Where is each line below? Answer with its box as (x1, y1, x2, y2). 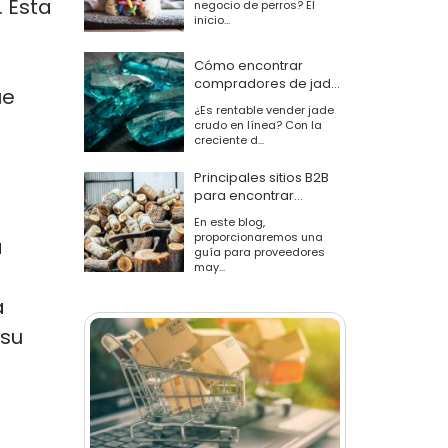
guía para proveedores (193, 244, 325, 260)
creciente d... (193, 131, 264, 148)
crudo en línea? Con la (193, 116, 322, 133)
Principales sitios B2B (193, 168, 329, 187)
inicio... (193, 11, 230, 28)
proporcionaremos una (193, 229, 323, 245)
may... (193, 259, 225, 275)
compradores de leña (193, 204, 339, 223)
